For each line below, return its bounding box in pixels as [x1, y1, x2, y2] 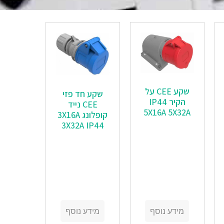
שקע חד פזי [62, 87, 103, 99]
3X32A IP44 [61, 119, 104, 131]
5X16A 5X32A [143, 106, 191, 118]
